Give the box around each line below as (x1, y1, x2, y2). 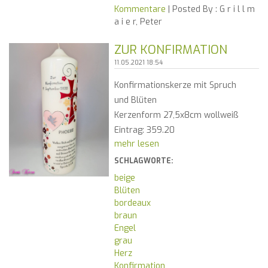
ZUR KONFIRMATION (114, 42, 227, 59)
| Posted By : (165, 4, 217, 16)
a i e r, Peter (114, 16, 162, 28)
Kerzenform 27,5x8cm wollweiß (114, 109, 238, 121)
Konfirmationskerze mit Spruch (114, 80, 239, 92)
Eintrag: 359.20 (114, 124, 175, 136)
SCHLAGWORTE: (114, 156, 173, 166)
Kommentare (114, 4, 166, 16)
